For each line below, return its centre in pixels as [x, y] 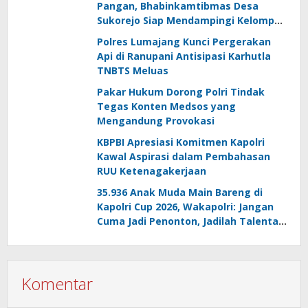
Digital [113, 235]
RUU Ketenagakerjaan [152, 170]
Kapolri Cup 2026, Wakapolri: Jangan [185, 206]
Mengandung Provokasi [156, 120]
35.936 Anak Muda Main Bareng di [180, 192]
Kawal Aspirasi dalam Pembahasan [184, 156]
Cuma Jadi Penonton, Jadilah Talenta [188, 221]
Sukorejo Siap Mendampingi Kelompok [192, 20]
